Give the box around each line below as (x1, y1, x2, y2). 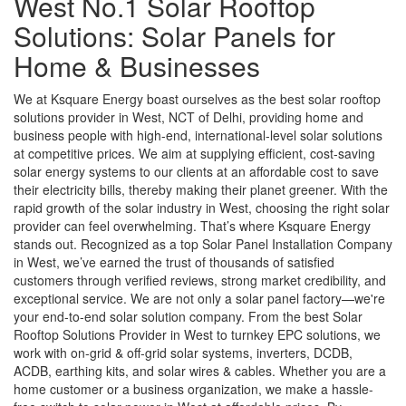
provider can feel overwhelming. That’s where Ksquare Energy (14, 216, 371, 235)
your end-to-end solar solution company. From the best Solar (14, 306, 362, 325)
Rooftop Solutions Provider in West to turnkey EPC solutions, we (14, 324, 381, 343)
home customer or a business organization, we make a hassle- (14, 379, 373, 398)
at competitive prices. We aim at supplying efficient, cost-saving (14, 143, 375, 162)
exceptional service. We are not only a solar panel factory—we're (14, 288, 385, 307)
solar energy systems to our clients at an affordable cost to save (14, 161, 379, 180)
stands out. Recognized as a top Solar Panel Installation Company (14, 234, 392, 253)
